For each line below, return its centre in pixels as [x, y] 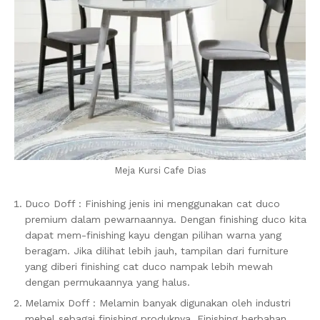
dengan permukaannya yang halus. [107, 282]
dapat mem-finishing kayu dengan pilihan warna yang [153, 235]
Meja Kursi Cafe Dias [160, 170]
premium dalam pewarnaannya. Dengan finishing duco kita [166, 219]
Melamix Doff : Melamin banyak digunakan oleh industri [158, 303]
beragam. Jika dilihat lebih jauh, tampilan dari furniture [157, 251]
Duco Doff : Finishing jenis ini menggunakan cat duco [152, 204]
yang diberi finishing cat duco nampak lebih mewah [149, 266]
